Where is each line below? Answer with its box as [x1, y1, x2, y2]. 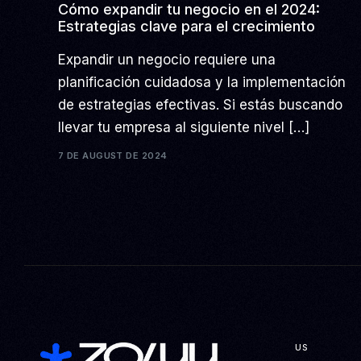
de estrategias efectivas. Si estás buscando [58, 96, 343, 113]
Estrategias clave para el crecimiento [58, 17, 316, 35]
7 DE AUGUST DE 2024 [58, 150, 168, 162]
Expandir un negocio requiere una [58, 51, 276, 68]
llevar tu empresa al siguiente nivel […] [58, 118, 310, 135]
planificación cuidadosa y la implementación [58, 73, 346, 90]
